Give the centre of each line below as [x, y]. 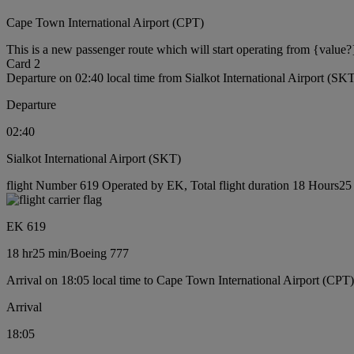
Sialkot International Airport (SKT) [94, 158]
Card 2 [23, 63]
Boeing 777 [100, 253]
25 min [50, 253]
